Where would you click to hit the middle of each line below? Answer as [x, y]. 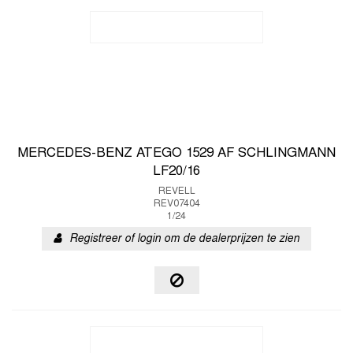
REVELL [176, 191]
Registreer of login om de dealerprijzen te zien [184, 239]
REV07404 [176, 204]
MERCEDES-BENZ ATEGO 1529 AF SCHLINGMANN [176, 154]
